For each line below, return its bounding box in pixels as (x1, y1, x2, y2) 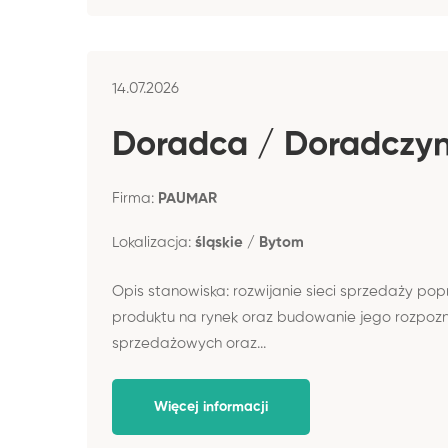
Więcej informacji (154, 400, 268, 414)
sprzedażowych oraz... (112, 335, 266, 351)
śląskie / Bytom (195, 235, 304, 250)
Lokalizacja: (112, 235, 195, 250)
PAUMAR (158, 191, 217, 206)
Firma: (112, 191, 158, 206)
